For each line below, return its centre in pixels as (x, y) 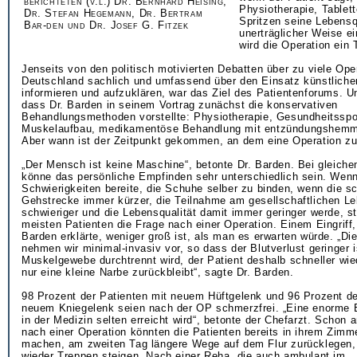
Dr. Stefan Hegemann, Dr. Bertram (114, 13)
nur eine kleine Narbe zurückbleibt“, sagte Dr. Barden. (158, 272)
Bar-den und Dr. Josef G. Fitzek (106, 25)
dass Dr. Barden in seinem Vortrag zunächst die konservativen (180, 105)
